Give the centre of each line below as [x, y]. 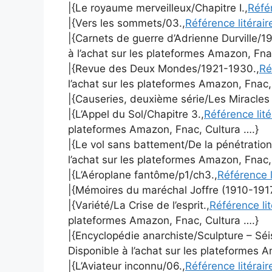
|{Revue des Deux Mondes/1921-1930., [164, 68]
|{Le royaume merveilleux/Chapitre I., [158, 8]
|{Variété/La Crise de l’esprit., [139, 205]
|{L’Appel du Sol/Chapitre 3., [136, 114]
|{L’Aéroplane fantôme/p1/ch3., [143, 175]
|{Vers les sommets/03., [127, 23]
